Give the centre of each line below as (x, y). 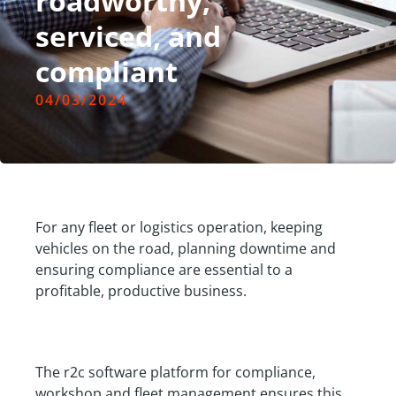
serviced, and (128, 35)
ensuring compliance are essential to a (164, 269)
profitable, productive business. (141, 290)
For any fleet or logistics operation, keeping (179, 227)
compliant (107, 71)
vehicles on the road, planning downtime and (186, 248)
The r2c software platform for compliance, (175, 372)
